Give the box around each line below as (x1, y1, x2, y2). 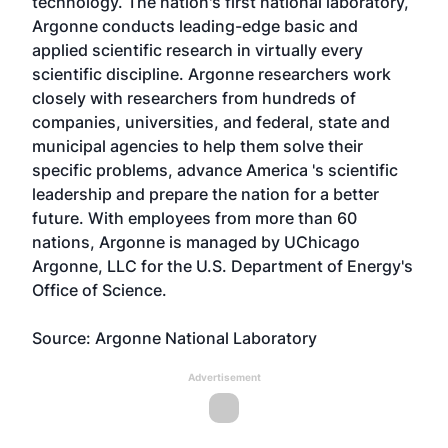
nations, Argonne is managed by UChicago (32, 232, 360, 252)
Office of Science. (32, 280, 167, 300)
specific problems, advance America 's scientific (32, 160, 398, 180)
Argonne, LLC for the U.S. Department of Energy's (32, 256, 413, 276)
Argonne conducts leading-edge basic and (32, 16, 358, 36)
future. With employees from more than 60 (32, 208, 357, 228)
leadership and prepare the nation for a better (32, 184, 379, 204)
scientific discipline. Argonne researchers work (32, 64, 391, 84)
